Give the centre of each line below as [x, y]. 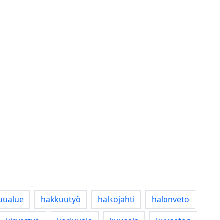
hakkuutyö [61, 199]
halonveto [170, 199]
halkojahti [116, 199]
